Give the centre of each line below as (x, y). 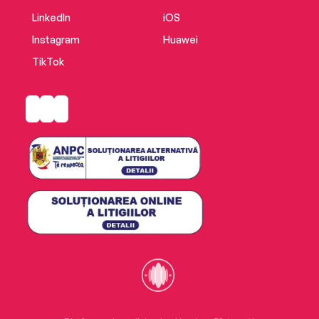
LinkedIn (51, 17)
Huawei (180, 39)
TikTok (48, 61)
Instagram (56, 39)
